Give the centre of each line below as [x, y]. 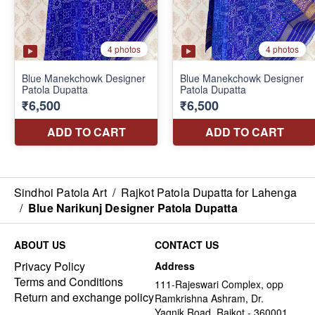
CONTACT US [187, 244]
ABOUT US [40, 244]
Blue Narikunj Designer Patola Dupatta [133, 207]
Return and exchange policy [84, 297]
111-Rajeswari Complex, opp [219, 284]
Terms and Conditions [69, 281]
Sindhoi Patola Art [60, 192]
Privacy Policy [50, 266]
